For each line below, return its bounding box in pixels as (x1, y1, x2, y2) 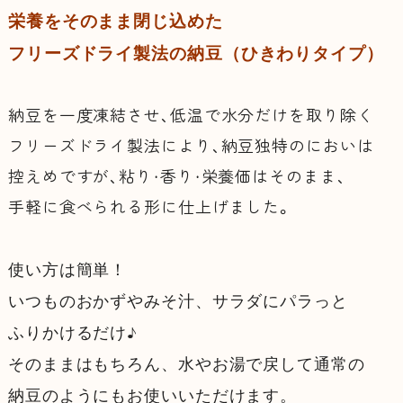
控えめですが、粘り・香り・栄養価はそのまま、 (7, 166, 346, 188)
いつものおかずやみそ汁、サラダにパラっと (7, 289, 348, 311)
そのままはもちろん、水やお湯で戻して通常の (7, 352, 365, 374)
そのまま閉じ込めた (61, 11, 223, 31)
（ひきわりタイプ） (222, 43, 384, 63)
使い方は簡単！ (7, 257, 128, 280)
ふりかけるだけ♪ (7, 320, 139, 343)
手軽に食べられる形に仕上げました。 (7, 196, 294, 219)
